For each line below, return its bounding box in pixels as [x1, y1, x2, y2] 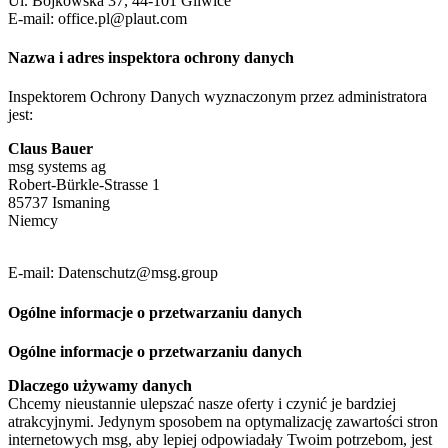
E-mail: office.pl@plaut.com [8, 9, 187, 27]
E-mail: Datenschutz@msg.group [8, 264, 218, 282]
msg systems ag [8, 158, 106, 176]
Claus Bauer [8, 140, 93, 158]
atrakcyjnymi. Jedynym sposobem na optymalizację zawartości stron [8, 412, 438, 430]
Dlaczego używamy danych [8, 376, 192, 394]
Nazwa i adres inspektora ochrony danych [8, 49, 294, 67]
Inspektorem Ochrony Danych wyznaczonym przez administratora [8, 88, 427, 106]
